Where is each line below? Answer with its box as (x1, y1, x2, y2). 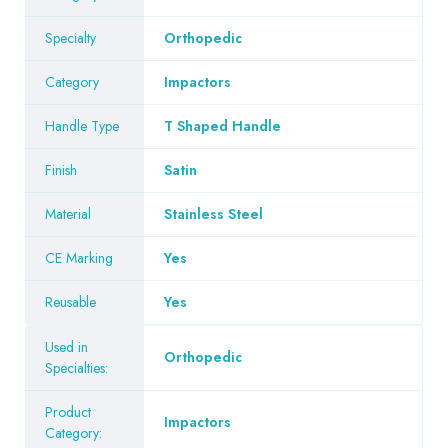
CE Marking (45, 247, 113, 268)
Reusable (45, 291, 96, 312)
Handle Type (45, 115, 119, 136)
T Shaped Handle (164, 115, 281, 136)
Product (45, 401, 91, 422)
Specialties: (45, 357, 108, 378)
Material (45, 203, 91, 224)
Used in (45, 336, 88, 357)
